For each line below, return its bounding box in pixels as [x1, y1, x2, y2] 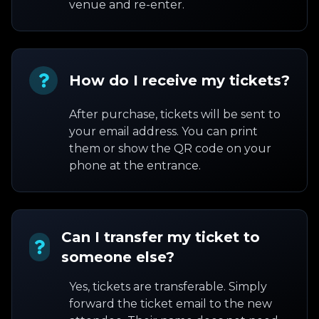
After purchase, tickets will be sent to [69, 108, 281, 121]
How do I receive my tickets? [69, 72, 290, 89]
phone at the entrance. [69, 159, 201, 172]
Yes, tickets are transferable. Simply [69, 280, 267, 293]
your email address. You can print [69, 125, 258, 138]
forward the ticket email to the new [69, 297, 272, 310]
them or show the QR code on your [69, 142, 271, 155]
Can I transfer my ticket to [61, 229, 260, 246]
